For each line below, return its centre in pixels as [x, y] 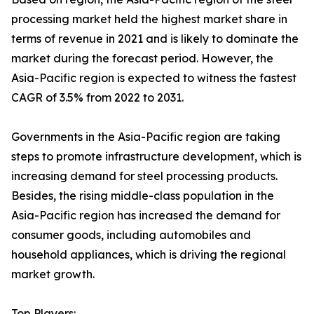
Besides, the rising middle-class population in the [143, 196]
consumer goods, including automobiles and [131, 235]
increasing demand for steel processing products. [144, 176]
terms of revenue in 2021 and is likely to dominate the [155, 39]
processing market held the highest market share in [149, 19]
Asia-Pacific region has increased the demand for [146, 216]
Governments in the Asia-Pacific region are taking [146, 137]
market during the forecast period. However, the [142, 59]
